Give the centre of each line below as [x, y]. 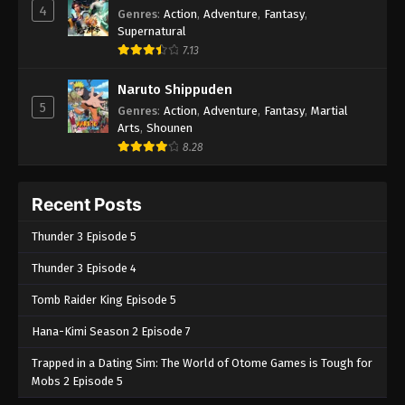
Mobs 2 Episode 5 [77, 381]
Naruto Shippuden [175, 90]
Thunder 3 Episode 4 [84, 268]
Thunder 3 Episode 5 [84, 237]
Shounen [170, 128]
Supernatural [152, 32]
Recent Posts [87, 205]
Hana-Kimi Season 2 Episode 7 [111, 332]
